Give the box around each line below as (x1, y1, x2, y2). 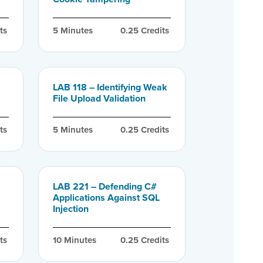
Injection (52, 201, 89, 215)
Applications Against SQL (52, 190, 160, 204)
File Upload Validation (52, 91, 146, 105)
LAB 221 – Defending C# (52, 179, 157, 193)
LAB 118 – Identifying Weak (52, 80, 167, 94)
